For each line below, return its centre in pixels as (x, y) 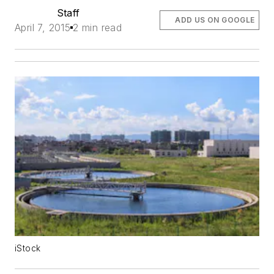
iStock (28, 249)
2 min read (98, 28)
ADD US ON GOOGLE (215, 20)
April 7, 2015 (43, 28)
